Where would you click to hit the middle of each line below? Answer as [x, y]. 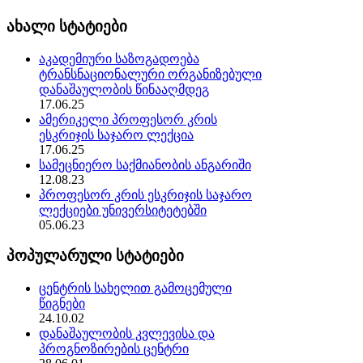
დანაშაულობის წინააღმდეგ [124, 89]
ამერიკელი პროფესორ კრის [128, 119]
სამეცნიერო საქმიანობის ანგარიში [145, 164]
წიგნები [62, 303]
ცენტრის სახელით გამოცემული [135, 288]
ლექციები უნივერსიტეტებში [123, 210]
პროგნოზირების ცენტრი [114, 348]
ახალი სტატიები [67, 26]
